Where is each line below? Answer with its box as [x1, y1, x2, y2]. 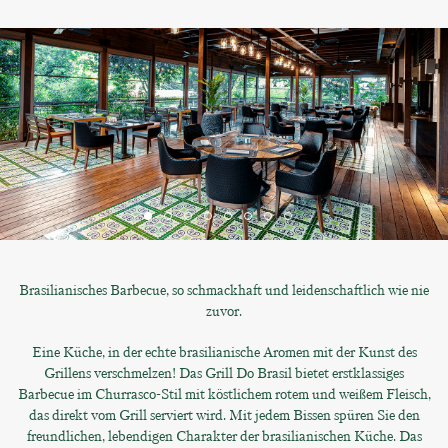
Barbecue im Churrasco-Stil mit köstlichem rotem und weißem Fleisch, [17, 384, 431, 404]
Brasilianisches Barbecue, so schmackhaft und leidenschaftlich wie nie [19, 280, 429, 300]
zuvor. [206, 301, 242, 321]
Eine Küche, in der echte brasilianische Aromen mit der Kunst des [31, 342, 417, 362]
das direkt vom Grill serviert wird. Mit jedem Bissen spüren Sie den [28, 405, 420, 425]
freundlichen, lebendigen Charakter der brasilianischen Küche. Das [26, 426, 422, 446]
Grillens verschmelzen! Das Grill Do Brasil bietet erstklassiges [44, 363, 404, 383]
